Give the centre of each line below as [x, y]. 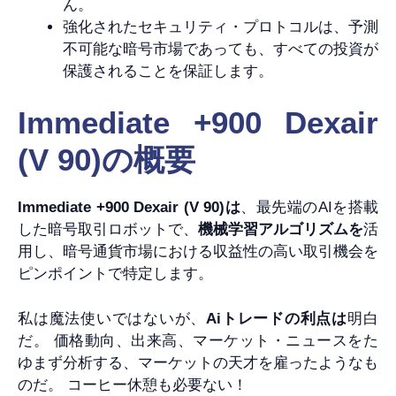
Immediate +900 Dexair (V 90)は [129, 208]
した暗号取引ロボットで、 [108, 230]
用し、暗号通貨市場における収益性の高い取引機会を [198, 252]
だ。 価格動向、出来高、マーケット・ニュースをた [198, 340]
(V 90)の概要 [107, 160]
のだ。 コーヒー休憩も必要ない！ [133, 385]
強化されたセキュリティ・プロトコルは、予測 [221, 27]
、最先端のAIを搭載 [309, 208]
